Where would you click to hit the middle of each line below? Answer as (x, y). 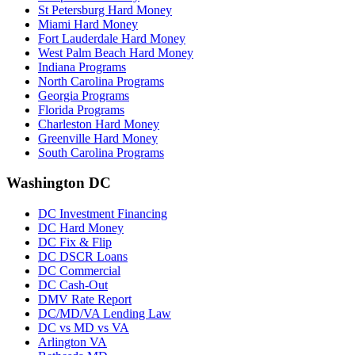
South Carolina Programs (101, 152)
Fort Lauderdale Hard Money (112, 38)
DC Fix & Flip (75, 242)
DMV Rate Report (85, 300)
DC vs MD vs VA (84, 328)
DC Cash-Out (73, 285)
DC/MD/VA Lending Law (105, 314)
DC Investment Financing (103, 214)
